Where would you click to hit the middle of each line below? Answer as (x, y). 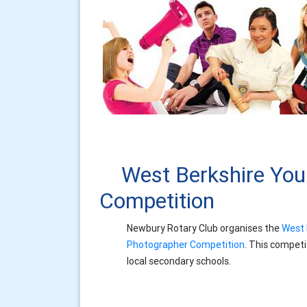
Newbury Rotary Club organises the (204, 228)
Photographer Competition (186, 245)
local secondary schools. (179, 261)
